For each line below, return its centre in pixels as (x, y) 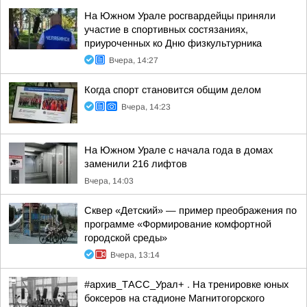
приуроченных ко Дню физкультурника (173, 43)
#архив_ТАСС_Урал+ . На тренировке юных (186, 284)
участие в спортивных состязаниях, (166, 29)
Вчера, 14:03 (109, 181)
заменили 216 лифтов (136, 164)
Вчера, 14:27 (134, 60)
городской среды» (126, 238)
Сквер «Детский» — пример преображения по (191, 210)
